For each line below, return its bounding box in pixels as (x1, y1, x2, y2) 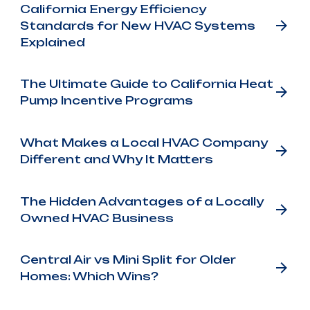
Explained (19, 35, 85, 49)
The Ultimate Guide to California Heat (19, 77, 273, 91)
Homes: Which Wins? (19, 269, 158, 284)
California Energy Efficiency (19, 1, 206, 16)
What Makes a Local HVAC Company (19, 135, 268, 149)
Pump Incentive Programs (19, 93, 193, 108)
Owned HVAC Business (19, 210, 174, 225)
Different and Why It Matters (19, 152, 213, 166)
